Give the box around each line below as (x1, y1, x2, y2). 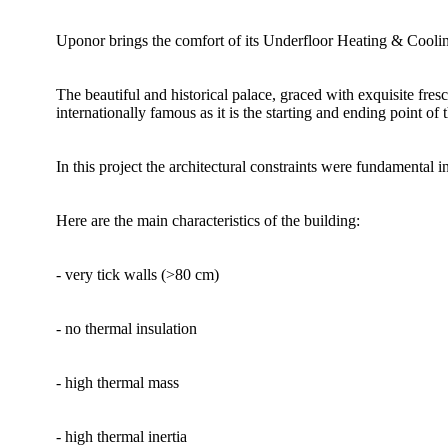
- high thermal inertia (56, 428, 187, 445)
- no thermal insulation (56, 320, 197, 337)
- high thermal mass (56, 374, 179, 391)
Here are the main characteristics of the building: (56, 212, 360, 229)
